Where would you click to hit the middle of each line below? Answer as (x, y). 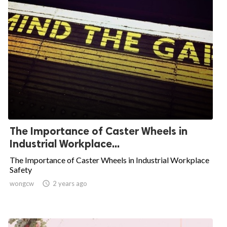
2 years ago (70, 184)
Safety (21, 170)
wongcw (22, 184)
